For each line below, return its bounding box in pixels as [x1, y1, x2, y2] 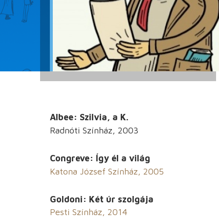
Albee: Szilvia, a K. [50, 112, 129, 123]
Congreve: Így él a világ [50, 153, 150, 164]
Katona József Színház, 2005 [50, 166, 164, 177]
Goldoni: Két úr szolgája [50, 194, 153, 205]
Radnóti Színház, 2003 [50, 125, 138, 136]
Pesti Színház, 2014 [50, 207, 128, 218]
